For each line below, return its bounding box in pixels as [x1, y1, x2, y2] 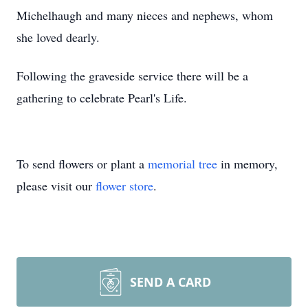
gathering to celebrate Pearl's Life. [16, 89, 187, 106]
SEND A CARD [130, 274, 211, 290]
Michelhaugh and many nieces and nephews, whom [16, 7, 273, 23]
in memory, [217, 155, 278, 172]
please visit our [16, 177, 96, 194]
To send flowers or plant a [16, 155, 148, 172]
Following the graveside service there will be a [16, 67, 248, 84]
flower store [96, 177, 153, 194]
